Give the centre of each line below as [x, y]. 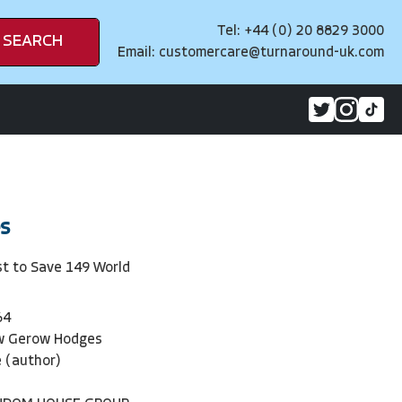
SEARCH [33, 42]
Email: [138, 53]
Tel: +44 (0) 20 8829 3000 [301, 31]
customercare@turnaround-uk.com [271, 53]
